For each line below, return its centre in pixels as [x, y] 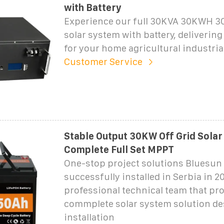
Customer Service [103, 61]
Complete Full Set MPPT [119, 149]
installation [89, 217]
